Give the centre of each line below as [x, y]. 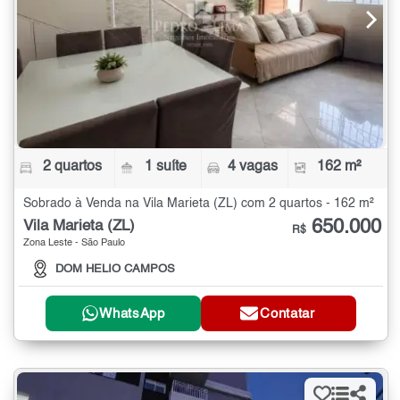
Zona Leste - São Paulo [74, 243]
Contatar [287, 313]
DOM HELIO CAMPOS [115, 270]
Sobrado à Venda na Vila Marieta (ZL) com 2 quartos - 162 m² [199, 203]
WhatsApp [132, 313]
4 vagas [252, 167]
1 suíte [166, 167]
